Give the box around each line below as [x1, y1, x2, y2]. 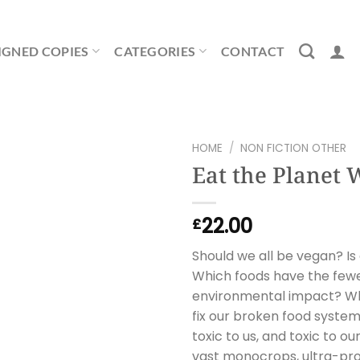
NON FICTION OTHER [240, 141, 347, 156]
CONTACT [220, 43, 285, 59]
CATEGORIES [114, 43, 196, 59]
